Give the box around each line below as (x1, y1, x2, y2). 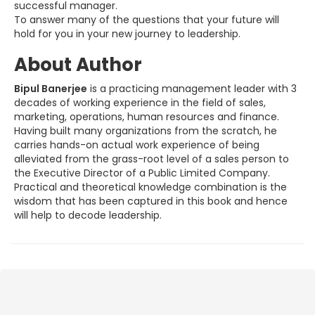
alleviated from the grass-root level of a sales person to (14, 152, 289, 167)
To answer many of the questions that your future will (14, 13, 279, 27)
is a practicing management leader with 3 (87, 82, 297, 96)
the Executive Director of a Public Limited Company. (14, 166, 270, 181)
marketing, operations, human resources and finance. (14, 110, 279, 124)
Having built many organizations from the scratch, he (14, 124, 277, 139)
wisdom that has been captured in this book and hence (14, 194, 288, 209)
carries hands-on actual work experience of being (14, 138, 259, 153)
